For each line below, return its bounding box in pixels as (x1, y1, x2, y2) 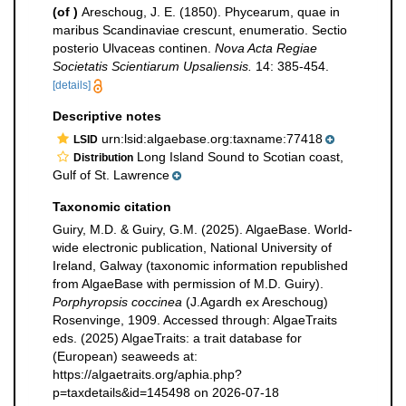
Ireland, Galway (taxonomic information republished (53, 258, 348, 273)
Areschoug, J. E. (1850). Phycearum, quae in (82, 5, 340, 19)
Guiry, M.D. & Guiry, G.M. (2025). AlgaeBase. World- (53, 222, 353, 237)
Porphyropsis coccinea (53, 295, 182, 309)
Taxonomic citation (53, 199, 171, 214)
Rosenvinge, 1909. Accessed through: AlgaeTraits (53, 313, 337, 327)
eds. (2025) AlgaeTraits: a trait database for (53, 331, 302, 345)
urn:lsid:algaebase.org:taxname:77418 (98, 131, 323, 146)
